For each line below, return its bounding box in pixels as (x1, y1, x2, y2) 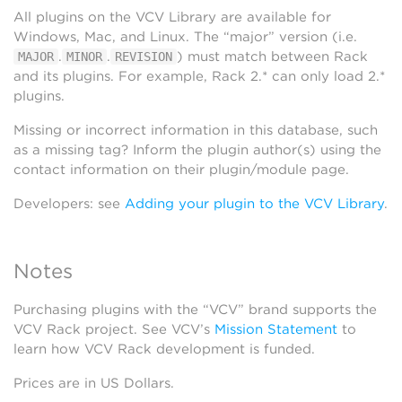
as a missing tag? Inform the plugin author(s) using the (13, 142, 381, 158)
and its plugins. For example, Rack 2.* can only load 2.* (13, 68, 385, 84)
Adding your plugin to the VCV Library (125, 196, 384, 212)
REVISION (115, 49, 172, 64)
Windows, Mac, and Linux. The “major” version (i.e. (13, 29, 357, 45)
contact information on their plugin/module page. (13, 162, 349, 178)
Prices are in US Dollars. (13, 375, 174, 391)
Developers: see (13, 196, 125, 212)
